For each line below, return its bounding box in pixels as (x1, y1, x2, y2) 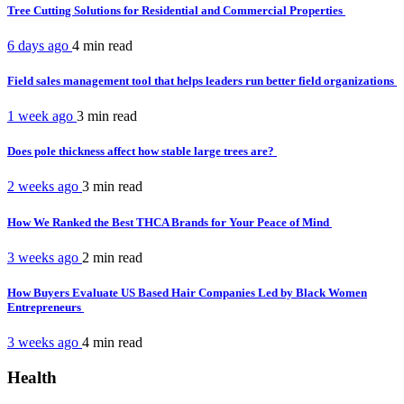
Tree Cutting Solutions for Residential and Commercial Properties (7, 3, 345, 17)
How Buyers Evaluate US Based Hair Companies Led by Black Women (7, 285, 367, 299)
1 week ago (7, 108, 77, 124)
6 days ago (7, 37, 72, 53)
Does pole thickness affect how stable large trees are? (7, 144, 277, 159)
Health (7, 367, 57, 387)
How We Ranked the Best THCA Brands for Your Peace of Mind (7, 215, 332, 229)
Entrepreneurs (7, 299, 84, 314)
